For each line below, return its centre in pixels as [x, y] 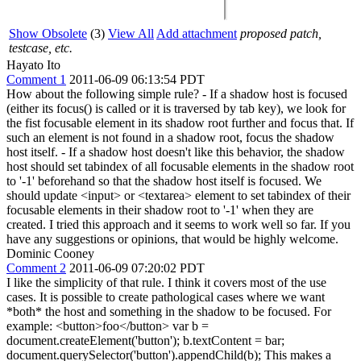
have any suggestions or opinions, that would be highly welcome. [172, 239]
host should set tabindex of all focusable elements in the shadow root [180, 166]
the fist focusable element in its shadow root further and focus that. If [180, 123]
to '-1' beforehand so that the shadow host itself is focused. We [164, 181]
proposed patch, [281, 33]
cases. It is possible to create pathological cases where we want [166, 297]
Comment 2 [36, 268]
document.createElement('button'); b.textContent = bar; [145, 340]
